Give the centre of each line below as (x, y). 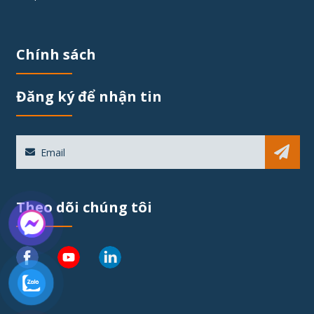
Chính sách (56, 55)
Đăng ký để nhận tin (89, 97)
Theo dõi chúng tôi (84, 207)
